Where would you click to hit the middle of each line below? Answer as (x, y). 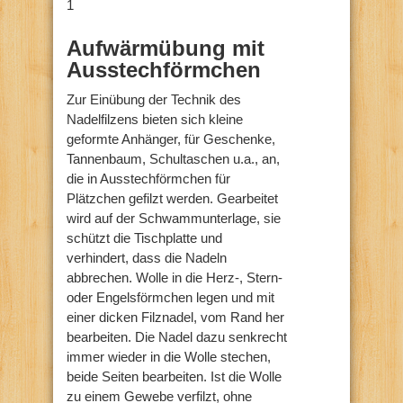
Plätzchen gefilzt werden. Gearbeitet (172, 198)
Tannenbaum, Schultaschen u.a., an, (173, 158)
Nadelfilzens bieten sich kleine (155, 119)
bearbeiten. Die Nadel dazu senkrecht (177, 336)
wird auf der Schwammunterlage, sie (174, 218)
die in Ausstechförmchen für (148, 178)
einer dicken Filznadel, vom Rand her (175, 317)
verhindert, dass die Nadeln (147, 257)
